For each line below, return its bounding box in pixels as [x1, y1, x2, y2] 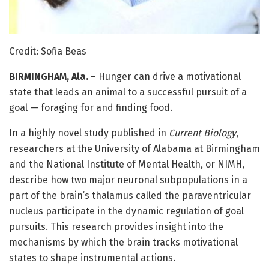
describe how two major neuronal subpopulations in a [9, 174, 247, 186]
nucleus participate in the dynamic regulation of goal [9, 205, 244, 217]
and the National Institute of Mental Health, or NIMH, [9, 158, 244, 170]
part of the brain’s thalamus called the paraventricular [9, 189, 251, 201]
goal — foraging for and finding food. [9, 101, 172, 113]
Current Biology [169, 127, 236, 139]
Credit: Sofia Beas [9, 45, 86, 57]
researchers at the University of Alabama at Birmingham [9, 142, 260, 154]
